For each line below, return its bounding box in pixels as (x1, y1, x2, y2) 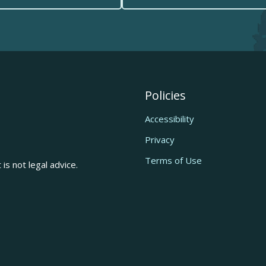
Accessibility (145, 113, 194, 125)
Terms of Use (145, 154, 202, 166)
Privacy (145, 134, 175, 145)
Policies (145, 87, 186, 103)
